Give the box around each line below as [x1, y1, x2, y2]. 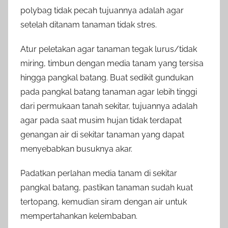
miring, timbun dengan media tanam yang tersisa [20, 59, 204, 69]
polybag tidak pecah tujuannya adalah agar [20, 6, 184, 16]
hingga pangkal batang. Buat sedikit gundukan [20, 73, 193, 83]
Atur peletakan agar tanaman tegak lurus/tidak [20, 44, 197, 54]
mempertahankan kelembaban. [20, 211, 137, 221]
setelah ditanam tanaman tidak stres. [20, 20, 157, 30]
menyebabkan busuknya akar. [20, 144, 132, 154]
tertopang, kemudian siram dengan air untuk [20, 197, 187, 207]
